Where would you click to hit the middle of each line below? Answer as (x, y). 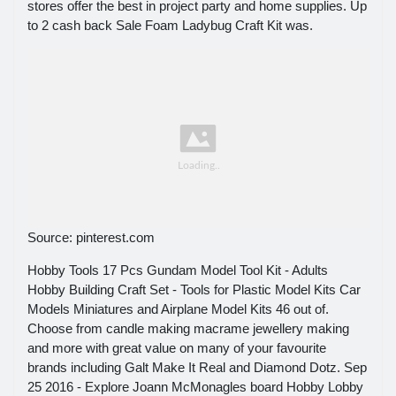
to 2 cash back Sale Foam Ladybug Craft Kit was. (170, 25)
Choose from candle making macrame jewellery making (188, 329)
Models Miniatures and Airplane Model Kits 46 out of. (178, 309)
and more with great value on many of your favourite (177, 348)
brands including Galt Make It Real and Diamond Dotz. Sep (197, 368)
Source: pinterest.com (91, 238)
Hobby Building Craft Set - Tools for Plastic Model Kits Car (194, 290)
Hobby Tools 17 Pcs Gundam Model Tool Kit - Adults (178, 270)
